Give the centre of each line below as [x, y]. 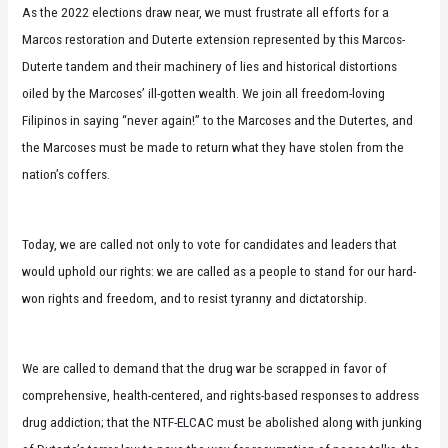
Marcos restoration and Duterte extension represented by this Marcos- [214, 39]
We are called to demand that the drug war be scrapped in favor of [205, 368]
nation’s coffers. [66, 174]
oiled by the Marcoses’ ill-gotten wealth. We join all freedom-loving [204, 93]
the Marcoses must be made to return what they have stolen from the [213, 147]
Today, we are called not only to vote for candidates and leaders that [210, 244]
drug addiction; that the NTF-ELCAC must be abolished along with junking [222, 422]
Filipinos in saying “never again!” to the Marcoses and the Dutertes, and [218, 120]
